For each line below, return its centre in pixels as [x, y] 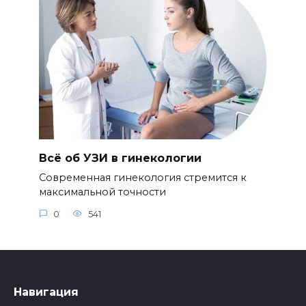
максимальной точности [102, 192]
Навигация [46, 292]
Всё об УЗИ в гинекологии [120, 158]
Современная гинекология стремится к [142, 178]
